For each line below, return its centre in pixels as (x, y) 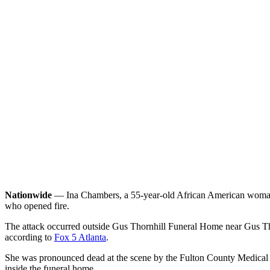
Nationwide (28, 195)
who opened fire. (37, 206)
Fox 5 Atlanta (80, 237)
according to (30, 237)
